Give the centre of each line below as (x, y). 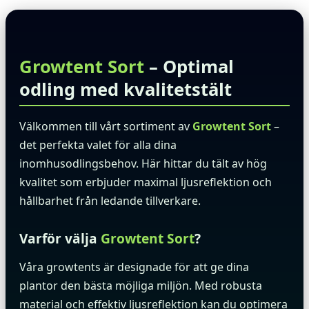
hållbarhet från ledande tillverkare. (110, 201)
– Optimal (189, 67)
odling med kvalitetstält (126, 90)
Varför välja (60, 239)
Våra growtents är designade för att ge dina (134, 267)
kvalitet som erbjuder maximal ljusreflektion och (146, 182)
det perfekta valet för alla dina (98, 145)
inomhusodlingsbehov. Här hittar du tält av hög (143, 164)
